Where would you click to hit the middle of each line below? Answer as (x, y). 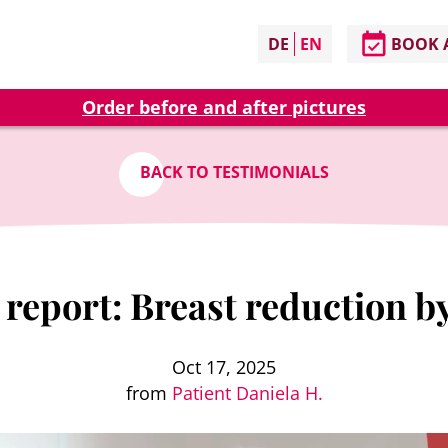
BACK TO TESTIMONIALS (234, 171)
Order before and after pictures (224, 107)
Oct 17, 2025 (224, 366)
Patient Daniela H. (247, 392)
